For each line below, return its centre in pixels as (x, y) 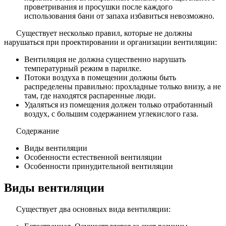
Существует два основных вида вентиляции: (93, 209)
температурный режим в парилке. (83, 68)
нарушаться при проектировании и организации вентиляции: (110, 42)
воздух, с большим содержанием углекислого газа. (111, 114)
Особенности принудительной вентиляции (99, 166)
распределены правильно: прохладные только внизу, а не (123, 86)
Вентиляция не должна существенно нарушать (105, 59)
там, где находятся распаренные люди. (90, 95)
